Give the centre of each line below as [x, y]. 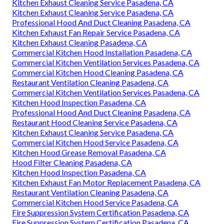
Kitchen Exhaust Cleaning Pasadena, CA [79, 42]
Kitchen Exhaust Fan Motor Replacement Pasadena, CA [106, 182]
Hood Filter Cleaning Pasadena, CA [72, 162]
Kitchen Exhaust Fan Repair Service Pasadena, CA [96, 32]
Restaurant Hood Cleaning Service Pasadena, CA [95, 122]
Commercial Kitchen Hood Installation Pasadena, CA [102, 52]
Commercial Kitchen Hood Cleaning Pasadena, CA [98, 72]
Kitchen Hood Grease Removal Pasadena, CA [89, 152]
